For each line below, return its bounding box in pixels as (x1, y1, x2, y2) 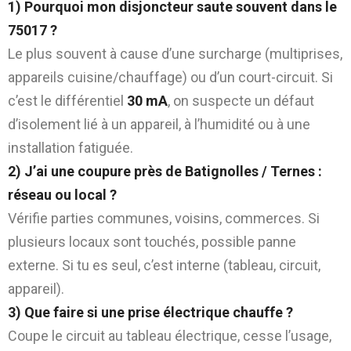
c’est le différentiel (8, 92, 127, 109)
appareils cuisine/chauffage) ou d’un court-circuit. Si (8, 68, 333, 85)
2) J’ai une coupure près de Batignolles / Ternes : (8, 162, 322, 179)
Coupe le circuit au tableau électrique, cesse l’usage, (8, 327, 331, 344)
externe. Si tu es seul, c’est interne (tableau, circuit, (8, 256, 320, 273)
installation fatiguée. (8, 139, 133, 156)
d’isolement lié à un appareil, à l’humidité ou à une (8, 115, 310, 132)
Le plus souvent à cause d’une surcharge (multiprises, (8, 45, 342, 62)
